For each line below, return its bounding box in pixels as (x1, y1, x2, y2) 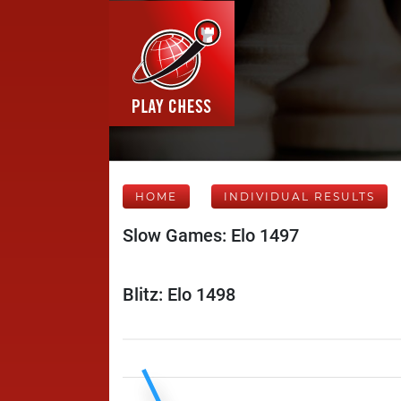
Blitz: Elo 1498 (123, 284, 235, 305)
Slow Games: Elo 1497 (123, 225, 299, 246)
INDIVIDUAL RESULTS (224, 190, 375, 203)
